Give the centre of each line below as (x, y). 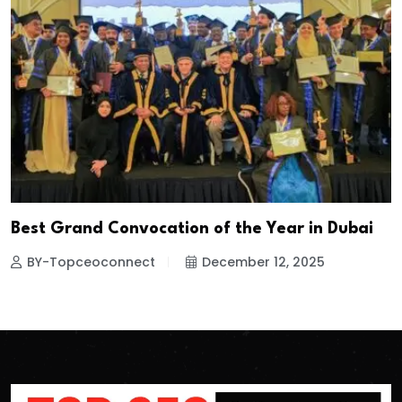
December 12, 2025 (263, 262)
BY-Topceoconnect (91, 262)
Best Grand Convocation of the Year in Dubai (192, 228)
